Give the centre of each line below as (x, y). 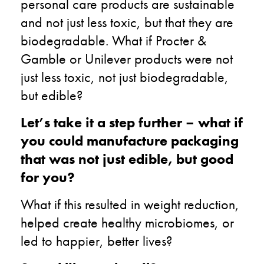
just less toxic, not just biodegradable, (125, 77)
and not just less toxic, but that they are (127, 22)
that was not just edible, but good (127, 159)
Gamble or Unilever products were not (127, 58)
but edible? (52, 95)
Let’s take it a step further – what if (132, 122)
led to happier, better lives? (96, 240)
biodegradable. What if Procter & (113, 40)
